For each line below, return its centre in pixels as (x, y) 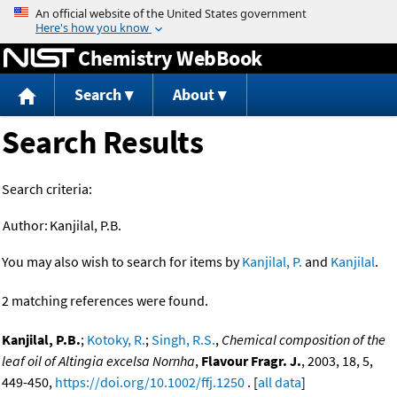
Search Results (102, 143)
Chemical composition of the (304, 340)
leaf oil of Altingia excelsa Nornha (98, 361)
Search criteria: (47, 189)
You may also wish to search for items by (122, 262)
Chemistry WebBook (170, 58)
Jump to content (198, 12)
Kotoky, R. (116, 340)
